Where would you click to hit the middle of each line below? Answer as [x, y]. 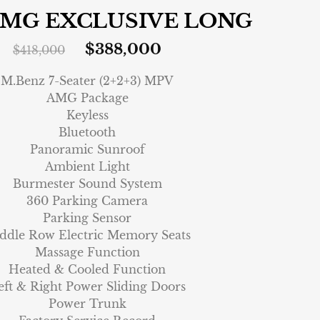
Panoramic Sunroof [87, 150]
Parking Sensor [87, 218]
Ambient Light [87, 167]
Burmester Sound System [87, 184]
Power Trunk [87, 304]
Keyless [87, 115]
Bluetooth [87, 132]
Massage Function [87, 252]
